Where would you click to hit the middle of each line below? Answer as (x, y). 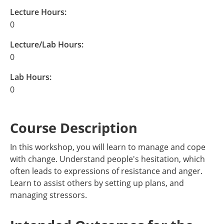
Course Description (74, 128)
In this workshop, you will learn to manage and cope (108, 147)
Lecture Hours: (38, 12)
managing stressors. (48, 195)
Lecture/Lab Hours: (47, 44)
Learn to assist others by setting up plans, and (97, 183)
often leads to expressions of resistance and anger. (106, 171)
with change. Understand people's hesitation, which (107, 159)
